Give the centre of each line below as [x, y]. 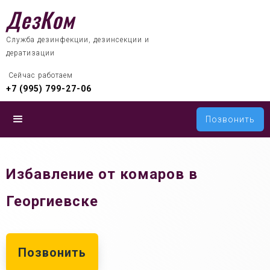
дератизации [30, 53]
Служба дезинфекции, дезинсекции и [78, 40]
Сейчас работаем [41, 75]
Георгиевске [52, 201]
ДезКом [40, 19]
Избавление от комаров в [102, 174]
